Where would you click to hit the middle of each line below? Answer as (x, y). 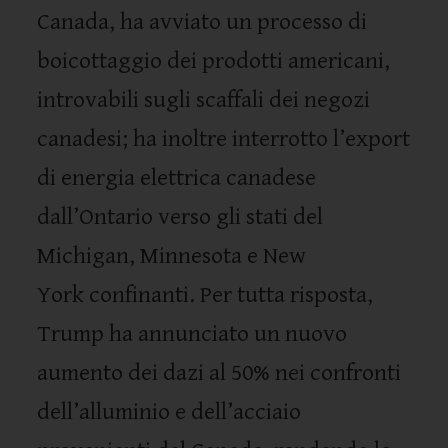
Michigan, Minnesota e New (172, 256)
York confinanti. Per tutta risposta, (205, 295)
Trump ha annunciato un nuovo (192, 334)
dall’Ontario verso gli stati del (180, 217)
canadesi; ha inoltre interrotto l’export (224, 139)
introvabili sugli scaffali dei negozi (204, 100)
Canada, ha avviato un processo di (202, 22)
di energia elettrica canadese (177, 178)
